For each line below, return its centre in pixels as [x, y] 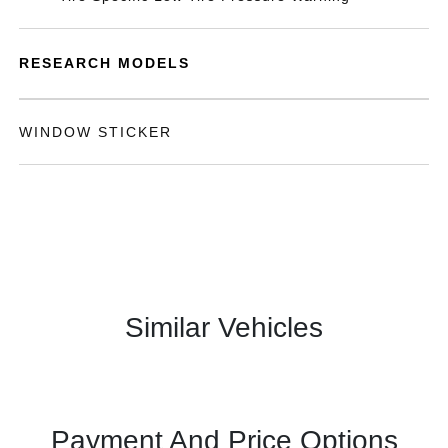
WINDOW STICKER [96, 132]
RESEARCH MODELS [105, 63]
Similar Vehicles [224, 327]
